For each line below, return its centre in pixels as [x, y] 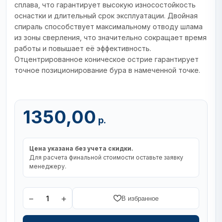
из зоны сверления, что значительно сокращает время [111, 37]
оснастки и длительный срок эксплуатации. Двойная [106, 16]
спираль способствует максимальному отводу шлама [109, 27]
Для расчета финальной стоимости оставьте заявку [106, 157]
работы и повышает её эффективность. [83, 48]
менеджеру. [48, 166]
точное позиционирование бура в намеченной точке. [107, 70]
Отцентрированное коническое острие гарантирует [107, 59]
